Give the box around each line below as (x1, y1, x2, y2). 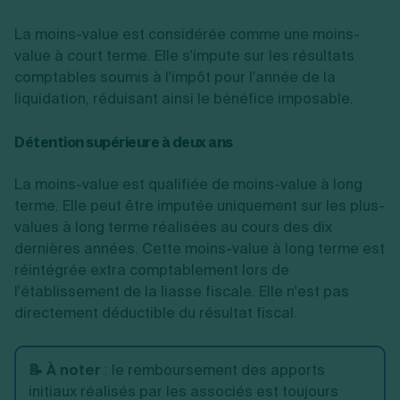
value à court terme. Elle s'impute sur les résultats (14, 46, 354, 65)
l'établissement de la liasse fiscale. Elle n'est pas (14, 282, 349, 301)
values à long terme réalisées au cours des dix (14, 218, 332, 237)
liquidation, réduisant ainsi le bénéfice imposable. (14, 89, 354, 108)
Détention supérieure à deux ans (14, 133, 233, 151)
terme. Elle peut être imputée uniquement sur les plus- (14, 196, 385, 215)
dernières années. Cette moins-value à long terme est (14, 239, 385, 258)
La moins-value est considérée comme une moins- (14, 25, 360, 44)
